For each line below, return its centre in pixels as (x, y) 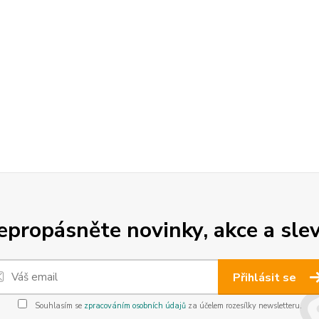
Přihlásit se (266, 278)
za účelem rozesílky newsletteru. (244, 306)
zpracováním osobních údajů (135, 306)
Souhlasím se (58, 306)
